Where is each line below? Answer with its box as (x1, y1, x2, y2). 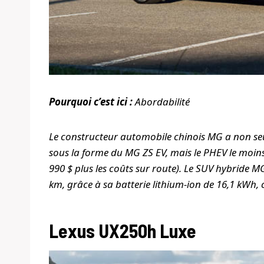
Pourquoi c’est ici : (49, 95, 133, 109)
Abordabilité (133, 95, 190, 109)
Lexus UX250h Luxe (49, 219, 196, 242)
